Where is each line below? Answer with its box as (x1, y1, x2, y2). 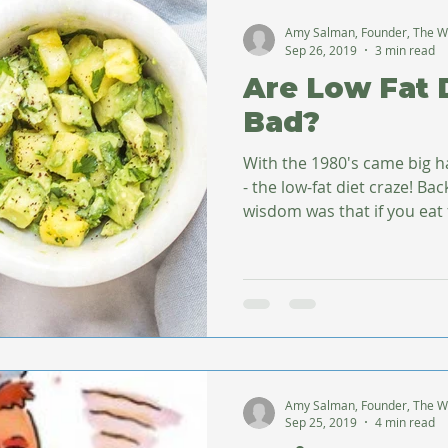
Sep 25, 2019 (285, 414, 357, 430)
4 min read (375, 414, 435, 430)
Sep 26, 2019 (285, 41, 357, 58)
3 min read (375, 41, 435, 58)
